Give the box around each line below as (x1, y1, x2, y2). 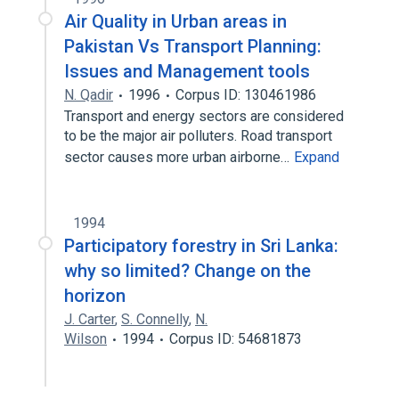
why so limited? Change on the (64, 260, 311, 281)
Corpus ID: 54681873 (169, 330, 302, 347)
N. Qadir (64, 86, 113, 103)
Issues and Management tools (64, 61, 310, 82)
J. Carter (64, 311, 115, 328)
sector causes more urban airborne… (64, 149, 293, 166)
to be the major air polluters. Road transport (64, 127, 332, 144)
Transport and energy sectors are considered (64, 108, 344, 125)
